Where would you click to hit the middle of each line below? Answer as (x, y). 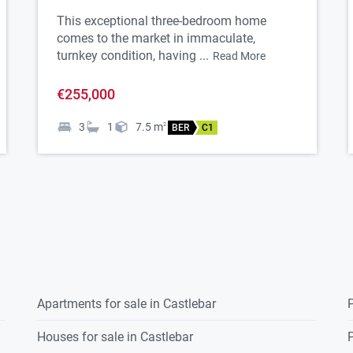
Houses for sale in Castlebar (115, 337)
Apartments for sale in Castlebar (127, 304)
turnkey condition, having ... (133, 56)
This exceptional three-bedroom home (162, 21)
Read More (239, 56)
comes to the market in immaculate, (156, 39)
